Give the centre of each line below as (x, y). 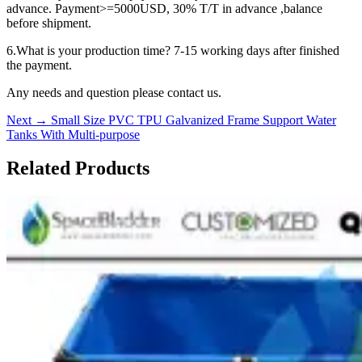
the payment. (39, 65)
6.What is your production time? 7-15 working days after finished (173, 50)
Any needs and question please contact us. (114, 92)
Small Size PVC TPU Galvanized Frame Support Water (194, 120)
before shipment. (49, 23)
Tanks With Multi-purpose (73, 134)
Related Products (78, 168)
